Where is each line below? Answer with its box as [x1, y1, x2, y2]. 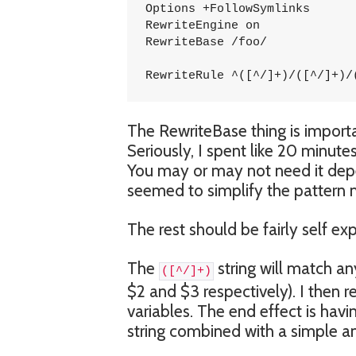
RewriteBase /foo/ [145, 35, 267, 49]
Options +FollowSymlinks [145, 2, 310, 16]
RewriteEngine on [145, 18, 260, 33]
